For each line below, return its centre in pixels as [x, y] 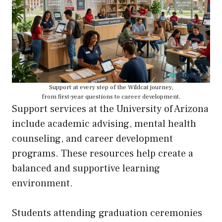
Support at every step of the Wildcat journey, [111, 87]
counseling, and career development [92, 139]
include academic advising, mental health [104, 124]
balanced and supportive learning [86, 168]
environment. [42, 183]
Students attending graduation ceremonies [107, 213]
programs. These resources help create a [103, 153]
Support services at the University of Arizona [110, 109]
